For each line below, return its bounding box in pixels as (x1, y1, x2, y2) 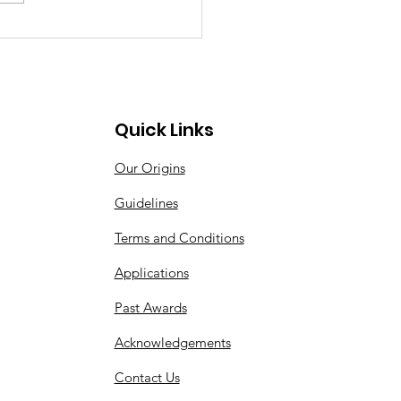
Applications (114, 263, 189, 281)
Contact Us (114, 368, 180, 386)
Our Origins (114, 158, 185, 176)
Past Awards (114, 298, 187, 316)
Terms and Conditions (114, 228, 244, 246)
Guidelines (114, 193, 178, 211)
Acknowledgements (114, 333, 231, 351)
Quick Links (114, 116, 214, 142)
